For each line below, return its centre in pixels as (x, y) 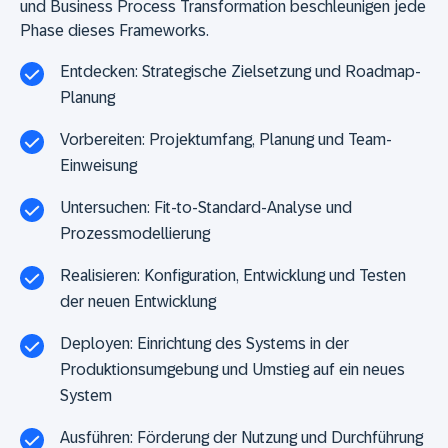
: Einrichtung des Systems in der (239, 343)
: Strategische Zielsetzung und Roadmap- (278, 71)
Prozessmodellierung (135, 233)
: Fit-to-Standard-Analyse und (249, 207)
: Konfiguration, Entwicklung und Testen (271, 275)
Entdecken (97, 71)
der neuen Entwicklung (138, 301)
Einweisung (98, 165)
